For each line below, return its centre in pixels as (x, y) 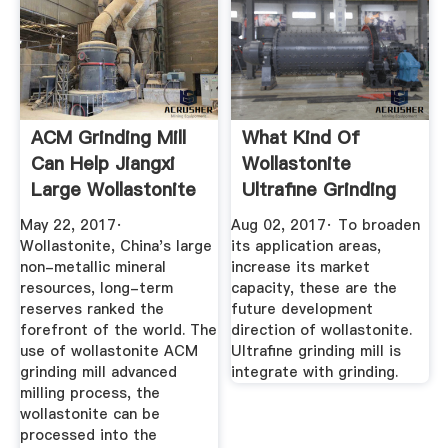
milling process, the (89, 392)
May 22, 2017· (71, 224)
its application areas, (306, 245)
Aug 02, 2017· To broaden (326, 224)
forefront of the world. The (118, 329)
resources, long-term (96, 287)
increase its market (301, 266)
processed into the (88, 434)
